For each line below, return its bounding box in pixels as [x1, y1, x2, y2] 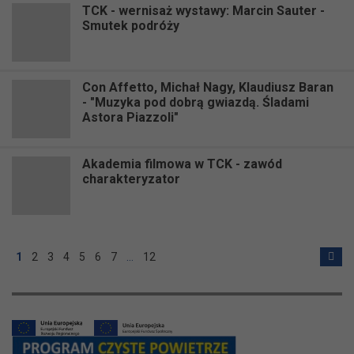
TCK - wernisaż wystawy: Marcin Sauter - [82, 2, 325, 18]
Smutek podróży [82, 17, 179, 33]
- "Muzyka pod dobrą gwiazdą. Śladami [82, 94, 309, 110]
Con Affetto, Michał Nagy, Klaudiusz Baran [82, 79, 333, 95]
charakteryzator [82, 171, 180, 186]
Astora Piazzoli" [82, 109, 179, 125]
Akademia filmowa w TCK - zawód [82, 156, 282, 171]
